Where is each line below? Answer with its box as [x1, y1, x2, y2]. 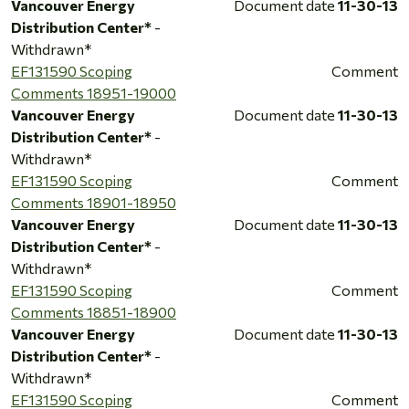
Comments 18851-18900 [11, 302, 176, 320]
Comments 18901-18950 [11, 193, 176, 211]
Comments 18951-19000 [11, 83, 176, 101]
